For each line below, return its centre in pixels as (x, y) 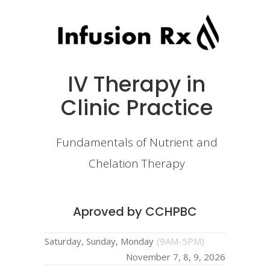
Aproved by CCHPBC (135, 211)
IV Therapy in (137, 84)
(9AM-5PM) (181, 241)
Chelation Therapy (137, 163)
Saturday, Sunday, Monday (99, 241)
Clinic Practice (137, 107)
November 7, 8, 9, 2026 (176, 256)
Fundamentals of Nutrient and (137, 142)
